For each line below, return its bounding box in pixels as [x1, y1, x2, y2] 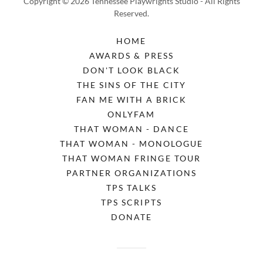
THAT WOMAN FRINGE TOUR [62, 153, 201, 163]
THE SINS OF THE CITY [77, 80, 186, 90]
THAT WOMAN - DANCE [74, 124, 189, 134]
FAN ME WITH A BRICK [76, 95, 187, 104]
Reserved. [114, 8, 149, 18]
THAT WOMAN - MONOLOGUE [59, 139, 204, 149]
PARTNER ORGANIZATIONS [66, 168, 197, 178]
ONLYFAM [107, 109, 156, 119]
